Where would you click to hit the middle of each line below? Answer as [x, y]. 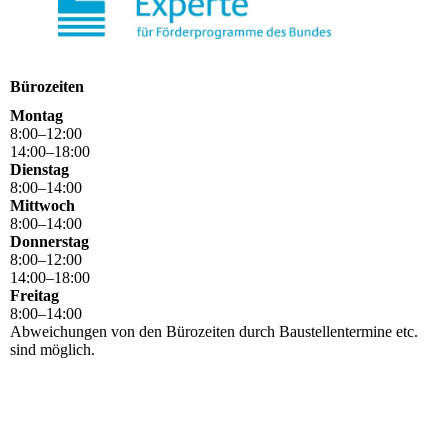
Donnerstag [49, 241]
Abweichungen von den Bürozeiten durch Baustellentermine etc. [214, 331]
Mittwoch [42, 205]
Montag [36, 115]
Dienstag [39, 169]
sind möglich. [52, 349]
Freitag [34, 295]
